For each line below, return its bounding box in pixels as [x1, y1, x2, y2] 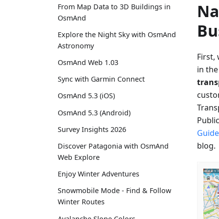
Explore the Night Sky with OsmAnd [58, 29, 176, 39]
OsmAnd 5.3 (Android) [58, 108, 131, 117]
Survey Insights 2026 [58, 124, 126, 134]
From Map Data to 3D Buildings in [58, 1, 171, 11]
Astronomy [58, 41, 94, 50]
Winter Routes [58, 197, 105, 207]
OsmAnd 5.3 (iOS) [58, 91, 115, 101]
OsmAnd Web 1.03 [58, 58, 118, 67]
